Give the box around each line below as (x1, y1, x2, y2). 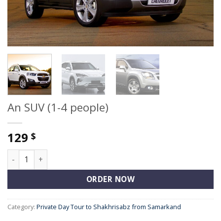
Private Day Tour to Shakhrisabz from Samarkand (37, 202, 181, 212)
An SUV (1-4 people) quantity (7, 150, 110, 160)
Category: (7, 202, 37, 212)
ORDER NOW (86, 173, 135, 184)
